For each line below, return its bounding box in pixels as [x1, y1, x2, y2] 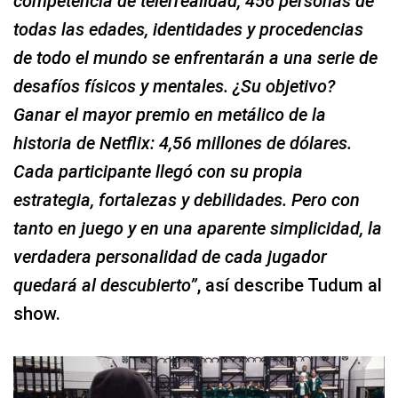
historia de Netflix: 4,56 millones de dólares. [13, 132, 352, 155]
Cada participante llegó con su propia [13, 161, 303, 183]
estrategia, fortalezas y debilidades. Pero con [13, 189, 360, 211]
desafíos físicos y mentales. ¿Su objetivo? [13, 76, 335, 98]
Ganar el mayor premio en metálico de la [13, 104, 326, 126]
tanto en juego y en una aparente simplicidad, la [13, 218, 382, 240]
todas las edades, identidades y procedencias [13, 19, 363, 41]
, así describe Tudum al [197, 275, 382, 297]
